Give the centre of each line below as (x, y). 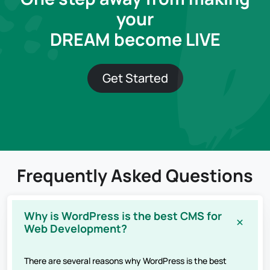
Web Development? (76, 228)
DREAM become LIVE (135, 39)
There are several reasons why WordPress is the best (125, 260)
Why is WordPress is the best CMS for (123, 215)
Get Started (135, 78)
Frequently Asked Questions (135, 175)
